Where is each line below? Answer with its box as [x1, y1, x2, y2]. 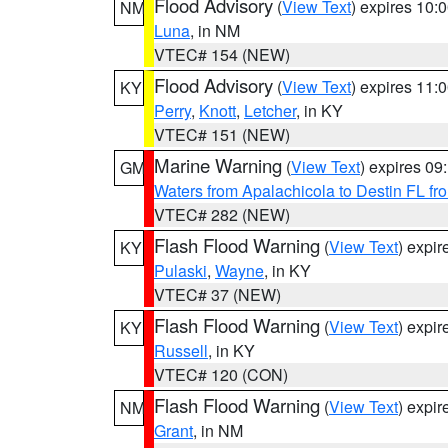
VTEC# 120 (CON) [154, 363, 288, 386]
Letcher [244, 99, 296, 122]
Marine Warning [154, 152, 282, 178]
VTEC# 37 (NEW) [154, 283, 281, 306]
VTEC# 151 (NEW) [154, 123, 290, 146]
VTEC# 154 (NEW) [154, 43, 290, 66]
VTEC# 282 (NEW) [154, 203, 290, 226]
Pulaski [154, 259, 207, 282]
